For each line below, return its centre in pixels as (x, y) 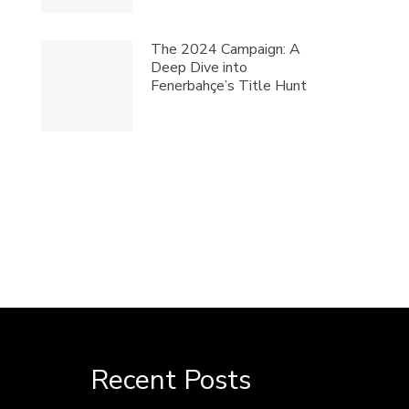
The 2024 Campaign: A (226, 50)
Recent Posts (170, 381)
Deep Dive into (199, 68)
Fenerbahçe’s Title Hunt (229, 86)
